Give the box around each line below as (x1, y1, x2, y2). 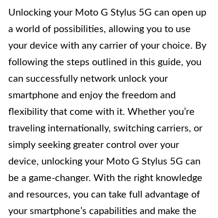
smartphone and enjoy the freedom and (8, 90, 176, 100)
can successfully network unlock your (8, 73, 168, 84)
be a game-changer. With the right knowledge (8, 173, 202, 183)
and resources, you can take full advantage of (8, 189, 200, 200)
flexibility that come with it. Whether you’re (8, 107, 195, 117)
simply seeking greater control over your (8, 140, 179, 150)
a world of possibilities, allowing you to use (8, 24, 191, 34)
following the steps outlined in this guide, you (8, 57, 201, 67)
